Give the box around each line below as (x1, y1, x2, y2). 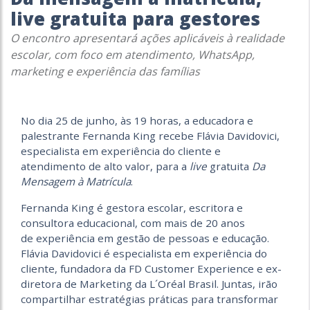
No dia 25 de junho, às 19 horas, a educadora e (21, 113, 253, 127)
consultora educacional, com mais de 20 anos (21, 216, 245, 230)
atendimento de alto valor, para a (21, 159, 190, 173)
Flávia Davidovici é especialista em (21, 246, 193, 260)
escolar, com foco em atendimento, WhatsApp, (10, 47, 255, 62)
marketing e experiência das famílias (10, 64, 200, 79)
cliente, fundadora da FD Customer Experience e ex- (21, 262, 282, 275)
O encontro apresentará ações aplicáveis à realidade (10, 30, 284, 46)
